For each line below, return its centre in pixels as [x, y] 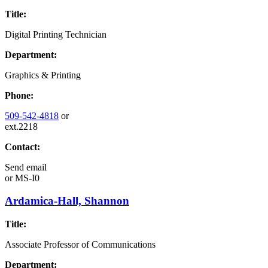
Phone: [19, 95]
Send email [26, 167]
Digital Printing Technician [56, 34]
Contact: [22, 147]
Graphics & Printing [43, 75]
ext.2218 [21, 126]
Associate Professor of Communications [80, 245]
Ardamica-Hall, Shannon [67, 201]
